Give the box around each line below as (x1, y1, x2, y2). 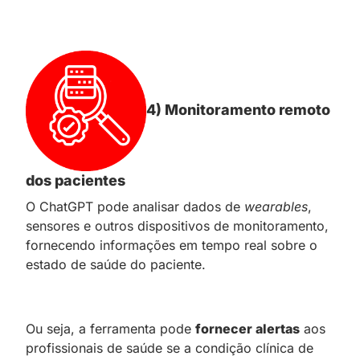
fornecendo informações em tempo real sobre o (26, 236, 317, 253)
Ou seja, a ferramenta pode (26, 320, 195, 337)
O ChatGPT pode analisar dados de (26, 198, 244, 215)
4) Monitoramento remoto (146, 100, 330, 118)
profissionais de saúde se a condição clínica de (26, 339, 313, 356)
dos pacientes (26, 171, 125, 189)
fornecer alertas (195, 320, 300, 337)
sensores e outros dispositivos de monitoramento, (26, 217, 329, 234)
